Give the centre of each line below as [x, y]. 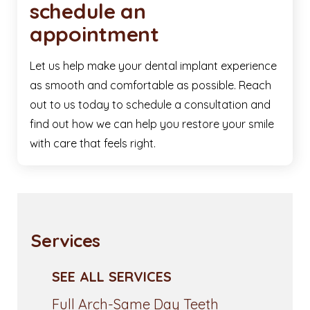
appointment [94, 34]
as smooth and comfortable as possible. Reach [151, 85]
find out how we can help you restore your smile [152, 124]
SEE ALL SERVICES [112, 277]
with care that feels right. [93, 144]
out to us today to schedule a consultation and [150, 105]
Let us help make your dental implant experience [153, 66]
